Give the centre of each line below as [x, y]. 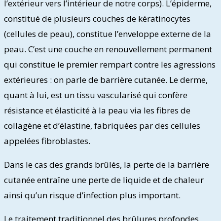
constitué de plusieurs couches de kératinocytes [97, 19]
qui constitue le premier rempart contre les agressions [110, 65]
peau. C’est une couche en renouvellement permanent [108, 49]
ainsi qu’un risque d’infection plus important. [92, 195]
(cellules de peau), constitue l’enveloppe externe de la [108, 34]
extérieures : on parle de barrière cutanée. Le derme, [106, 80]
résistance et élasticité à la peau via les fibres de [97, 110]
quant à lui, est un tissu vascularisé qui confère [96, 95]
